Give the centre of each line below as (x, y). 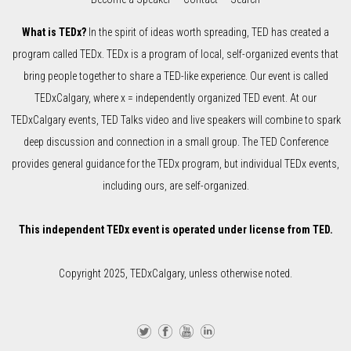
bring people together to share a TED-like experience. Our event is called (175, 76)
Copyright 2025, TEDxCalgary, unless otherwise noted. (175, 273)
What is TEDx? (54, 32)
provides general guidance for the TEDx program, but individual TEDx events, (175, 163)
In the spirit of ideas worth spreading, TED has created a (208, 32)
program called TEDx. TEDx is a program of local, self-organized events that (175, 54)
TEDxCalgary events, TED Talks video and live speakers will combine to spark (175, 119)
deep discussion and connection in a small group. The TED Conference (175, 141)
